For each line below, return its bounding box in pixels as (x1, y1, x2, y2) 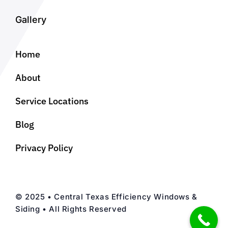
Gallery (15, 14, 46, 25)
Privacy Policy (15, 141, 73, 154)
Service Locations (15, 95, 89, 107)
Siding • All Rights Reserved (15, 204, 127, 214)
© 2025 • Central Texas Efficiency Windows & (15, 191, 197, 202)
